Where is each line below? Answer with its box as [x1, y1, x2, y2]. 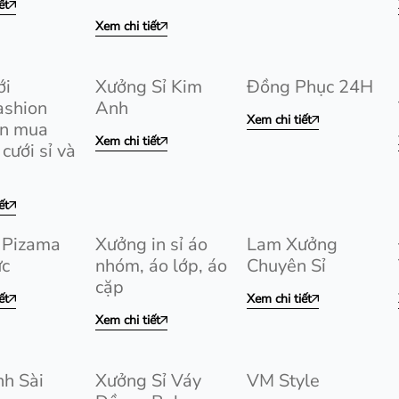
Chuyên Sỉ [247, 254, 326, 278]
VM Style [247, 369, 320, 393]
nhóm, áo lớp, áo [95, 254, 227, 278]
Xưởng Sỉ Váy [95, 369, 201, 393]
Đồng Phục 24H [247, 75, 373, 99]
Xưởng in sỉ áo [95, 232, 208, 256]
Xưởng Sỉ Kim [95, 75, 202, 99]
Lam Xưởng [247, 232, 338, 256]
